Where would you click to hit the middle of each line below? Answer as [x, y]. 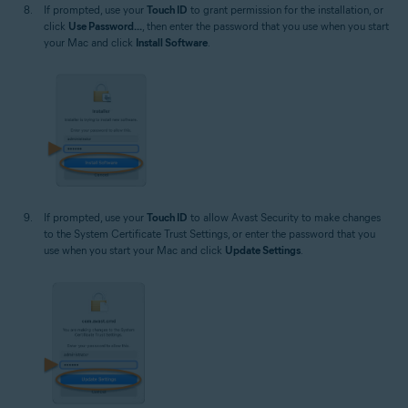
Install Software [172, 43]
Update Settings [263, 250]
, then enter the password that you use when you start [265, 26]
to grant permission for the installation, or [286, 10]
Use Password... [105, 26]
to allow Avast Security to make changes [284, 218]
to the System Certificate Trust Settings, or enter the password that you [209, 234]
